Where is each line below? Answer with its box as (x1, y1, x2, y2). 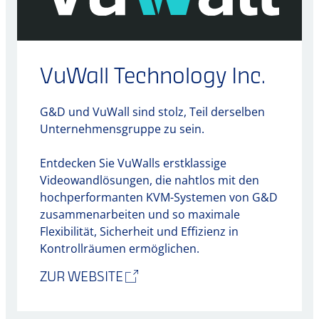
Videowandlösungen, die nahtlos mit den (40, 172, 259, 188)
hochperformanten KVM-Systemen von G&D (40, 189, 278, 205)
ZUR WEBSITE (40, 271, 123, 284)
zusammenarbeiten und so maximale (40, 206, 240, 222)
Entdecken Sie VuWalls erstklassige (40, 155, 226, 171)
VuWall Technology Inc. (40, 67, 266, 88)
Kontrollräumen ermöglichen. (40, 240, 199, 256)
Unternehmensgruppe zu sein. (40, 120, 204, 137)
